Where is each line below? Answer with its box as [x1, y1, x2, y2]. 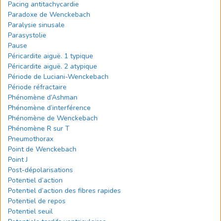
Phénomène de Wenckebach [8, 113, 98, 123]
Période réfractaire [8, 82, 67, 92]
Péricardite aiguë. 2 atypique [8, 62, 97, 71]
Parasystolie [8, 31, 46, 40]
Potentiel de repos [8, 196, 66, 206]
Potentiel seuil [8, 207, 53, 216]
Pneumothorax [8, 134, 53, 144]
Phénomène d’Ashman [8, 93, 77, 102]
